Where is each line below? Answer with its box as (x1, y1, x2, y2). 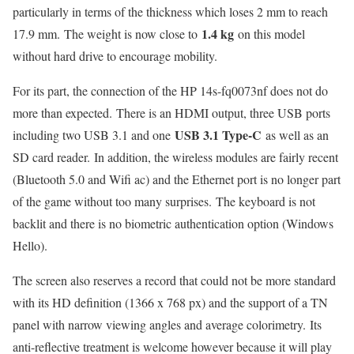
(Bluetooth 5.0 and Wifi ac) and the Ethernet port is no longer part (13, 171, 341, 188)
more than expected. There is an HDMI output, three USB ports (13, 104, 330, 122)
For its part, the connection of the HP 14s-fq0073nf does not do (13, 82, 328, 100)
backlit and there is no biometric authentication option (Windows (13, 215, 333, 232)
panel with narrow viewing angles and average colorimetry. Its (13, 316, 322, 333)
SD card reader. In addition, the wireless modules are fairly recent (13, 149, 338, 166)
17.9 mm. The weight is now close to (13, 25, 201, 43)
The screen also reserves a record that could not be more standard (13, 272, 336, 289)
